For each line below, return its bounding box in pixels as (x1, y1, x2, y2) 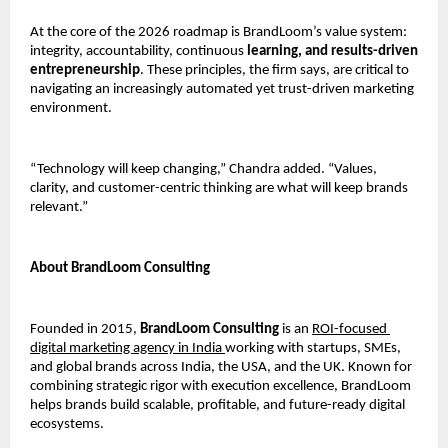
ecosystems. (30, 416, 104, 432)
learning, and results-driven (244, 43, 418, 59)
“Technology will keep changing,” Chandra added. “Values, (30, 161, 377, 177)
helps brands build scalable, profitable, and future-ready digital (30, 397, 405, 413)
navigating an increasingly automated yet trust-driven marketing (30, 81, 414, 97)
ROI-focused (312, 321, 387, 337)
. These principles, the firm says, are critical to (140, 62, 409, 78)
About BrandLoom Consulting (30, 260, 210, 276)
